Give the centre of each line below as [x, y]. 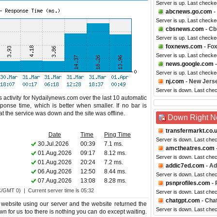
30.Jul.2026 [53, 144]
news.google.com [190, 64]
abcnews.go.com [189, 12]
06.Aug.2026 [55, 171]
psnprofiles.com [188, 183]
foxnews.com [184, 46]
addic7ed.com [185, 166]
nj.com [175, 81]
